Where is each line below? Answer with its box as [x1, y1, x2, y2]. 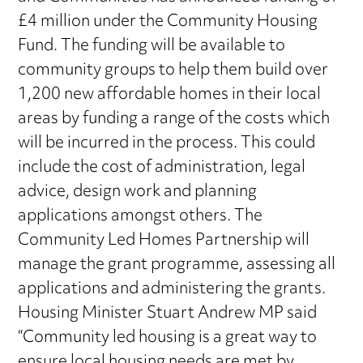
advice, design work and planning [18, 176, 258, 210]
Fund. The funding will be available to [18, 30, 286, 64]
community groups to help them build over [18, 54, 329, 88]
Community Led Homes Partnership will [18, 224, 310, 258]
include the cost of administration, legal [18, 152, 306, 186]
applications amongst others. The [18, 200, 263, 234]
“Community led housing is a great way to [18, 322, 318, 356]
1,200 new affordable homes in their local [18, 79, 322, 113]
